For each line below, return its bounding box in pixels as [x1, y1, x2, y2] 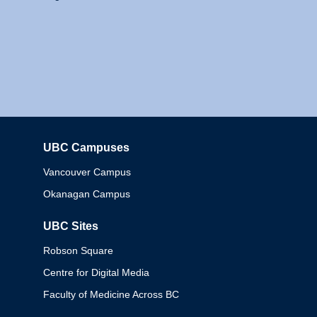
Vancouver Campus [43, 166, 132, 178]
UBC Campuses [43, 142, 130, 154]
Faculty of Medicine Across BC [43, 289, 180, 300]
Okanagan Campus [43, 188, 131, 200]
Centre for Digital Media [43, 267, 150, 278]
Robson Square [43, 245, 114, 256]
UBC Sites [43, 220, 99, 232]
